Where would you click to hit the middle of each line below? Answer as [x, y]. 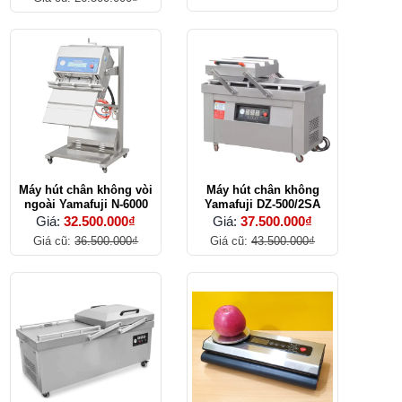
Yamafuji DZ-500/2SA [263, 205]
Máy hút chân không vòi [86, 190]
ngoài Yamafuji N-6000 [86, 205]
